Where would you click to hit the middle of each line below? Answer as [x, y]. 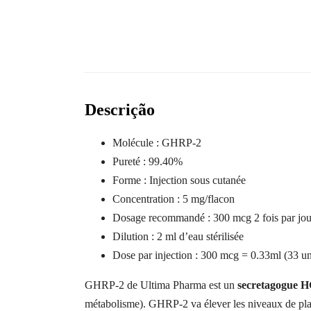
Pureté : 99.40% [148, 161]
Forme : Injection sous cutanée [179, 180]
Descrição [120, 109]
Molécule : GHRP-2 [157, 142]
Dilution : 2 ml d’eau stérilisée [178, 236]
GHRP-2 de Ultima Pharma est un [161, 285]
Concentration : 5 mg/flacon [174, 199]
